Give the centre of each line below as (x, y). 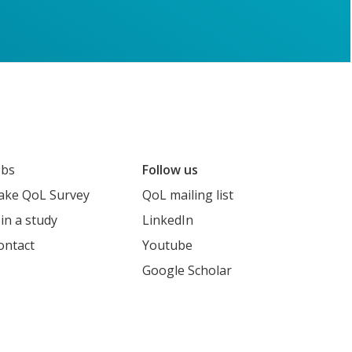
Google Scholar (187, 271)
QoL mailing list (188, 195)
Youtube (167, 246)
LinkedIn (168, 220)
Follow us (170, 170)
